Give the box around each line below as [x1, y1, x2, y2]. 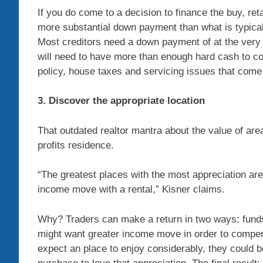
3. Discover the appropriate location [38, 95, 205, 107]
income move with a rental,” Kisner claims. [38, 184, 225, 195]
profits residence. [38, 139, 114, 151]
